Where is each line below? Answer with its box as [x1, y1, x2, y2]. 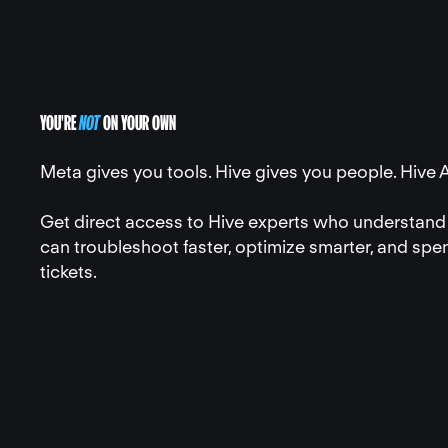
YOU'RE [40, 111, 79, 134]
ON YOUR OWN [100, 111, 176, 134]
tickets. [40, 260, 97, 282]
